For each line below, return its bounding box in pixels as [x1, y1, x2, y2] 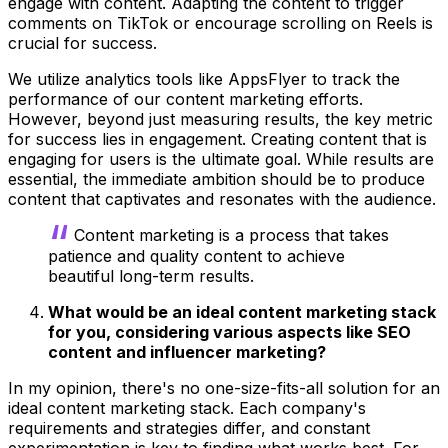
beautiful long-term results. [48, 265, 254, 286]
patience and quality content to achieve [48, 245, 345, 266]
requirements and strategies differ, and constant [8, 417, 370, 438]
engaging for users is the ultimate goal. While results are [8, 149, 434, 170]
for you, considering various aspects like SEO [48, 321, 411, 342]
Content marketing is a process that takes [74, 225, 389, 246]
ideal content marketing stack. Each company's [8, 397, 366, 418]
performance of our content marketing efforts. [8, 89, 363, 110]
